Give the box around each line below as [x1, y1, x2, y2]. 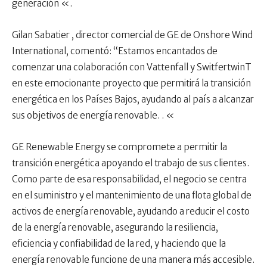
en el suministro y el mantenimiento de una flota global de [12, 190, 252, 201]
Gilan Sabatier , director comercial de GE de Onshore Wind [12, 29, 253, 41]
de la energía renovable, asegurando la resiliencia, [12, 222, 218, 234]
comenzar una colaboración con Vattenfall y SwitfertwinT [12, 61, 252, 73]
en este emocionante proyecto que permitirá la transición [12, 77, 251, 89]
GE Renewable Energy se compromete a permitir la [12, 141, 227, 153]
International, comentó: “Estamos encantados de [12, 45, 218, 57]
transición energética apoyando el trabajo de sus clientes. [12, 157, 249, 169]
